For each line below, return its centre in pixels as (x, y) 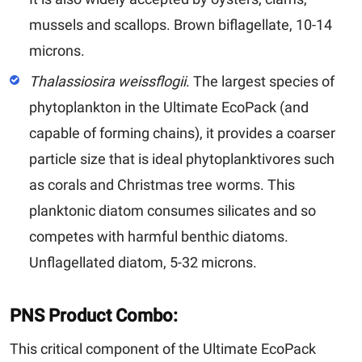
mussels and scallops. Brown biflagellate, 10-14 (181, 24)
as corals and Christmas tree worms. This (162, 184)
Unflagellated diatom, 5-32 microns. (143, 262)
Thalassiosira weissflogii (107, 81)
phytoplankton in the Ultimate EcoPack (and (169, 107)
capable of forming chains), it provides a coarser (182, 133)
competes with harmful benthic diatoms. (159, 236)
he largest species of (268, 81)
